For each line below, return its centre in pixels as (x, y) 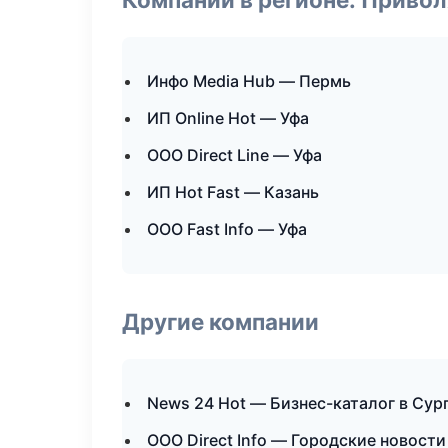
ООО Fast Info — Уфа (227, 229)
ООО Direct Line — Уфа (234, 155)
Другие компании (220, 321)
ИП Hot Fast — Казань (233, 192)
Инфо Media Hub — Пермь (249, 81)
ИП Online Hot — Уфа (228, 118)
